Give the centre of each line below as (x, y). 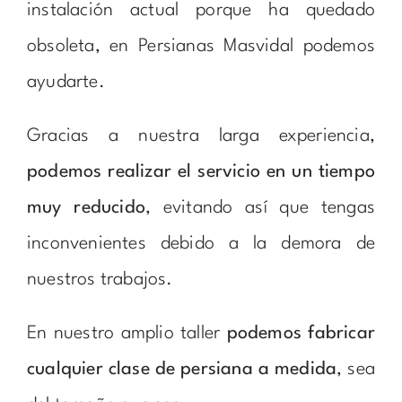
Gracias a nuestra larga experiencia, (201, 136)
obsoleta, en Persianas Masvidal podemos (201, 46)
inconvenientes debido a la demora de (201, 244)
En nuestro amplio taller (127, 333)
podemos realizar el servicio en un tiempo (201, 172)
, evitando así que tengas (260, 208)
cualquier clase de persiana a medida (182, 369)
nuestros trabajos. (100, 280)
